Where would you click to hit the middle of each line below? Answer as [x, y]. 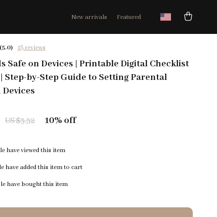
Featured [129, 17]
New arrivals [89, 17]
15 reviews [32, 48]
